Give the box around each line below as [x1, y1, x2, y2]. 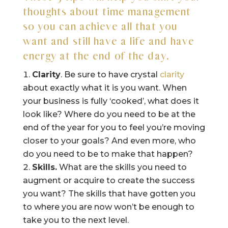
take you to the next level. [22, 215, 129, 225]
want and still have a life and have [22, 33, 194, 48]
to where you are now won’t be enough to [22, 202, 194, 212]
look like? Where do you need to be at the [22, 109, 195, 119]
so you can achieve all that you [22, 18, 178, 33]
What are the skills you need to [56, 162, 187, 172]
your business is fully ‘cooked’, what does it [22, 96, 199, 106]
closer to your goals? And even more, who [22, 135, 196, 146]
